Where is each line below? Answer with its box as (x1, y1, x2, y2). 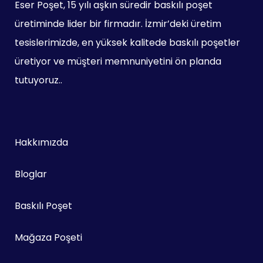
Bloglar (15, 167, 47, 181)
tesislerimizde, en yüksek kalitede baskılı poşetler (15, 35, 240, 49)
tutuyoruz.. (15, 73, 62, 87)
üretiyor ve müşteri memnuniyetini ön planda (15, 54, 221, 68)
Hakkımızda (15, 135, 68, 149)
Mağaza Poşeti (15, 230, 82, 244)
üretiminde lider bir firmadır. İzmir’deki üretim (15, 16, 221, 31)
